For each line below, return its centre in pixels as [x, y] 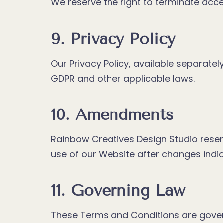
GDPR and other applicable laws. [123, 78]
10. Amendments [112, 114]
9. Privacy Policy [113, 39]
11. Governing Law [118, 190]
